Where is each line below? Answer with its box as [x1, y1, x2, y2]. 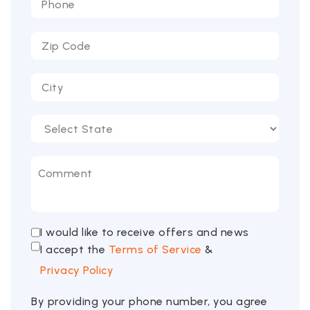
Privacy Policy [40, 264, 113, 277]
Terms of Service [108, 243, 202, 257]
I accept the [40, 243, 109, 257]
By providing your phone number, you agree [31, 295, 268, 309]
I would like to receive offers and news [40, 226, 249, 239]
